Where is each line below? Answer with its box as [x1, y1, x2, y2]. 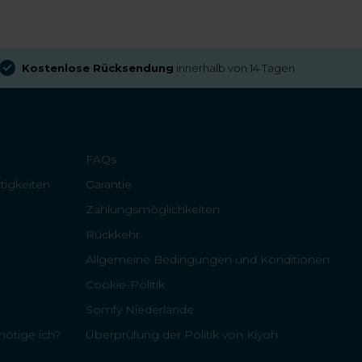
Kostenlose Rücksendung [22, 61, 174, 74]
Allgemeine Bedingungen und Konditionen [86, 252, 330, 267]
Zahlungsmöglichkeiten [86, 202, 220, 217]
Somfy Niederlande [86, 302, 194, 317]
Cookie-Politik [86, 277, 165, 292]
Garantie [86, 177, 132, 192]
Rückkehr [86, 227, 140, 242]
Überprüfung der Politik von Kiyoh [86, 327, 278, 342]
